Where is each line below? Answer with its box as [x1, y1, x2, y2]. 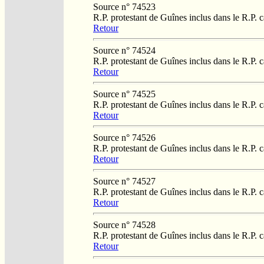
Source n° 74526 [93, 132, 156, 143]
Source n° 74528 [93, 219, 156, 230]
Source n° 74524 [93, 45, 156, 55]
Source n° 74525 [93, 88, 156, 99]
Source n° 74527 [93, 176, 156, 186]
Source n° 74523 [93, 1, 156, 12]
